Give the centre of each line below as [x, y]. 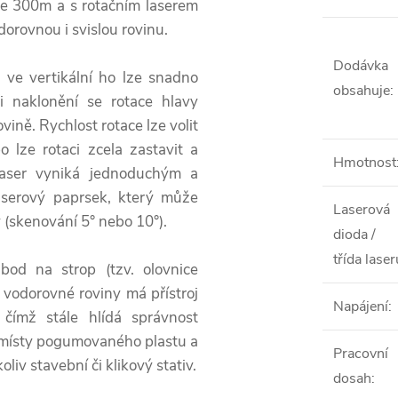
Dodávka [361, 66]
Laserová [362, 210]
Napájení [361, 306]
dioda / [354, 235]
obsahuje [362, 91]
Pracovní [361, 354]
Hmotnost [365, 163]
